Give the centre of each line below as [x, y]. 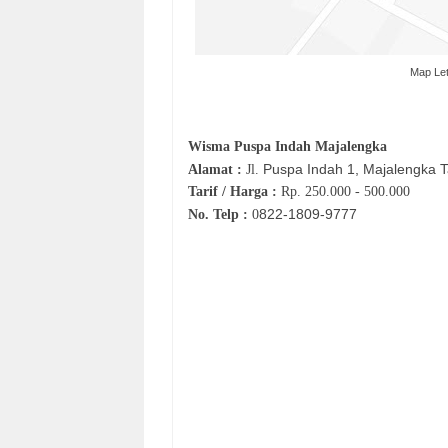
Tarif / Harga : [234, 192]
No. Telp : [220, 215]
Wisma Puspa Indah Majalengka [287, 147]
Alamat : [215, 170]
